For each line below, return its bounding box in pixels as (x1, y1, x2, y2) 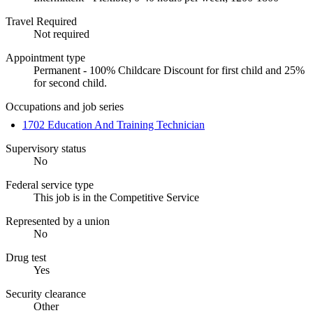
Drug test (6, 251, 46, 263)
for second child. (34, 76, 107, 89)
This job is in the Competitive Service (34, 191, 199, 203)
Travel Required (6, 15, 77, 27)
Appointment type (6, 51, 85, 64)
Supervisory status (6, 142, 86, 154)
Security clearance (6, 287, 86, 300)
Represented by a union (6, 214, 110, 227)
